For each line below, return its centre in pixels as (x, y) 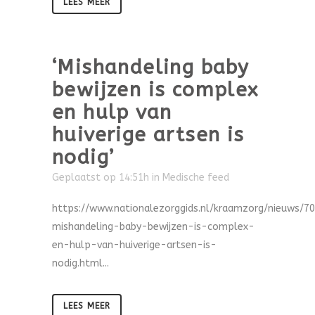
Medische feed (196, 178)
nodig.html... (81, 263)
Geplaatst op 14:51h (101, 178)
